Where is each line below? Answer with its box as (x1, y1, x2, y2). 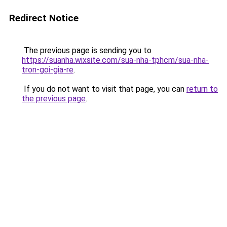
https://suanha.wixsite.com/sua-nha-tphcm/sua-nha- (22, 55, 209, 65)
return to (186, 84, 218, 94)
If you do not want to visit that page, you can (22, 84, 186, 94)
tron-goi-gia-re (22, 65, 73, 74)
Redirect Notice (9, 12, 79, 24)
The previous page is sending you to (22, 46, 152, 55)
